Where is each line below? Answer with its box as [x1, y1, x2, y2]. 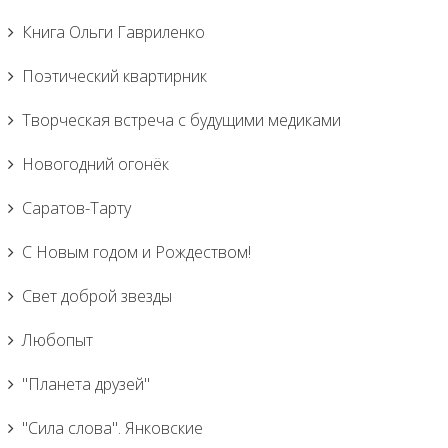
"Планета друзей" [22, 373, 150, 395]
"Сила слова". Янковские [22, 417, 203, 439]
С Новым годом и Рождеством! [22, 241, 251, 263]
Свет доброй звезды [22, 285, 172, 307]
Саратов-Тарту [22, 197, 131, 219]
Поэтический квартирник [22, 65, 207, 87]
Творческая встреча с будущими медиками [22, 109, 341, 131]
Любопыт [22, 329, 93, 351]
